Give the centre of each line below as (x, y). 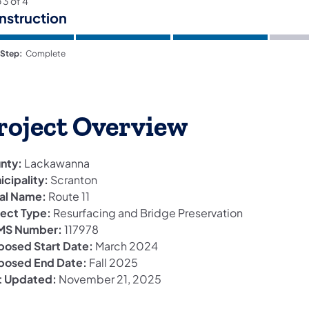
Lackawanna (57, 163)
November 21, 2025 (109, 279)
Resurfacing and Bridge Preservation (148, 213)
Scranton (74, 180)
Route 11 (68, 197)
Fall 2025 (113, 263)
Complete (44, 54)
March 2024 (127, 246)
